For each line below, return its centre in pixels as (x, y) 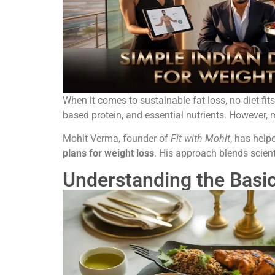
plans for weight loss (108, 153)
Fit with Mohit (200, 139)
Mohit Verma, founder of (117, 139)
